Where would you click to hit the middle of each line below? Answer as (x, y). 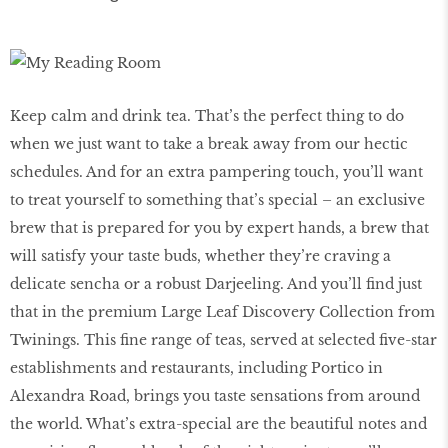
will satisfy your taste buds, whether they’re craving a (200, 256)
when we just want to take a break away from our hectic (209, 144)
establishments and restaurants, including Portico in (196, 368)
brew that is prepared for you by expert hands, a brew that (219, 228)
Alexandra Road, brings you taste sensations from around (215, 396)
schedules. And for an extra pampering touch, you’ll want (216, 172)
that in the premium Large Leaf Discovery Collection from (222, 312)
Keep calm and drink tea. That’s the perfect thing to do (207, 116)
